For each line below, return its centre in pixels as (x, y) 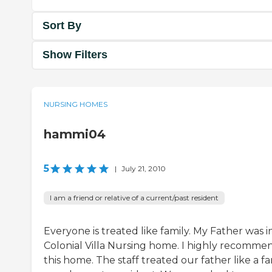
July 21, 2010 (144, 168)
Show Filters (75, 55)
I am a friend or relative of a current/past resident (134, 197)
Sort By (62, 26)
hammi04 (75, 134)
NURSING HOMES (76, 104)
